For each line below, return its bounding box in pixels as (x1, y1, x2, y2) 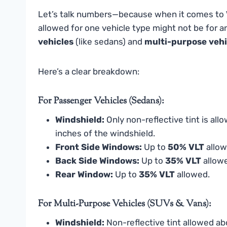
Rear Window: (55, 169, 113, 180)
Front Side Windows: (55, 142, 142, 153)
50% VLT (168, 142, 204, 153)
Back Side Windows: (55, 156, 139, 166)
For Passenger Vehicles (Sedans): (38, 95, 164, 108)
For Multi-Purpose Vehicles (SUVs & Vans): (38, 198, 211, 211)
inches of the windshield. (55, 128, 155, 139)
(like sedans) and (73, 36, 144, 47)
